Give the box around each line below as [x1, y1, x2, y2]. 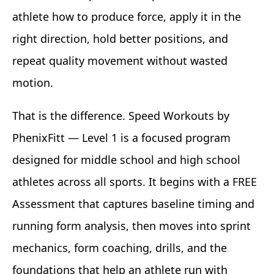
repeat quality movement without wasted [12, 53, 228, 68]
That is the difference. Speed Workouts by [12, 108, 229, 123]
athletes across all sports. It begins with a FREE [12, 174, 257, 189]
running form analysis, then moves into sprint [12, 218, 251, 233]
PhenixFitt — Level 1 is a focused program [12, 130, 231, 145]
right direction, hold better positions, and [12, 31, 228, 46]
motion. [12, 75, 53, 90]
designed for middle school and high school [12, 152, 240, 167]
